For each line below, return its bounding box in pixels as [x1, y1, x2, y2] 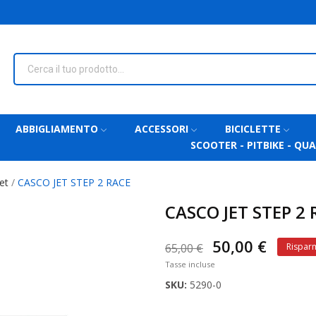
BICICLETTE [224, 122, 281, 136]
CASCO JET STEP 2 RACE [18, 176, 130, 190]
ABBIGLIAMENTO [15, 122, 98, 136]
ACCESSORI [134, 122, 188, 136]
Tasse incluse [165, 259, 215, 270]
